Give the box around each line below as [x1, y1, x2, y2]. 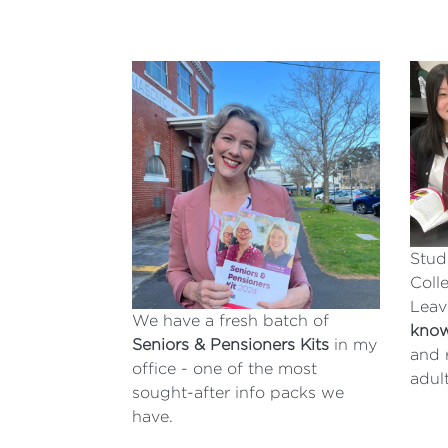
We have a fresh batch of [132, 311, 329, 329]
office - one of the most [132, 359, 317, 377]
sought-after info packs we [132, 383, 344, 401]
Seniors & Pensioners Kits [132, 335, 334, 353]
